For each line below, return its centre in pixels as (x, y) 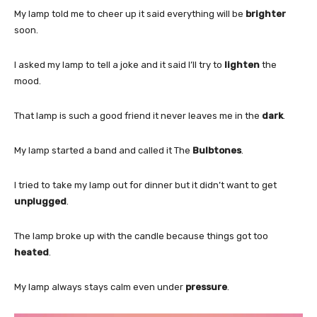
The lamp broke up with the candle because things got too (141, 236)
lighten (242, 64)
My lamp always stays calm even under (100, 287)
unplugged (40, 201)
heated (31, 252)
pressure (206, 287)
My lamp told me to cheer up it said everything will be (130, 13)
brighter (266, 13)
